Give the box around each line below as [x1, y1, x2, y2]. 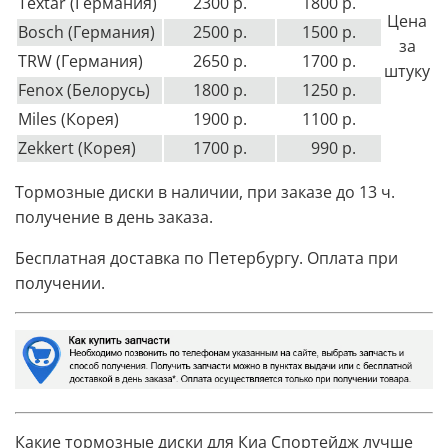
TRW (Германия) [18, 50, 143, 73]
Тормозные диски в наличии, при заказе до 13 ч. [15, 181, 395, 204]
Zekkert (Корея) [18, 137, 136, 160]
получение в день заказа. [15, 206, 213, 229]
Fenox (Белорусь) [18, 79, 150, 102]
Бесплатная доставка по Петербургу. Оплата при [15, 247, 398, 270]
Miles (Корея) [18, 108, 119, 131]
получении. [15, 272, 105, 295]
